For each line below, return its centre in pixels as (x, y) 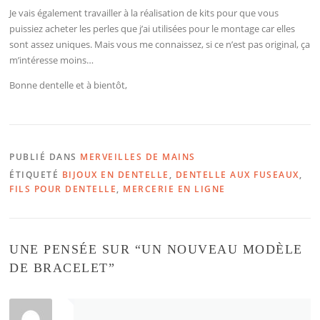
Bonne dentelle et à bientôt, (69, 85)
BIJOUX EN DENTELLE (115, 174)
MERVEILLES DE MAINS (138, 156)
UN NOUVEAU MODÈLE (222, 249)
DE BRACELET (59, 267)
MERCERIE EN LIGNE (174, 189)
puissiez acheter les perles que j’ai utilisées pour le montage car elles (152, 29)
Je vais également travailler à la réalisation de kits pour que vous (144, 13)
